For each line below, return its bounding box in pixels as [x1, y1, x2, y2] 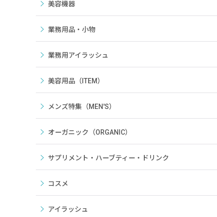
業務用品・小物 [48, 26, 95, 33]
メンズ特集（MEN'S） [48, 103, 116, 110]
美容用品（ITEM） [48, 77, 104, 85]
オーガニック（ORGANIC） [48, 128, 132, 136]
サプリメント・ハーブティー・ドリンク [48, 154, 169, 162]
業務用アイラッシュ [48, 51, 108, 59]
